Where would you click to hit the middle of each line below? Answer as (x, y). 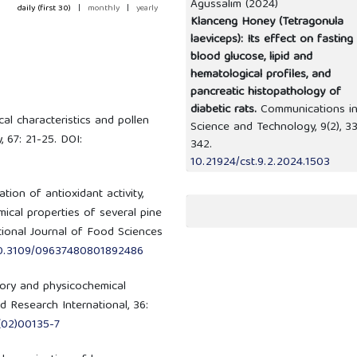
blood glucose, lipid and (251, 58)
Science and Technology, (255, 128)
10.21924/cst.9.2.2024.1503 (260, 163)
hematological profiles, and (261, 75)
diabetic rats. (226, 110)
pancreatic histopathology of (266, 93)
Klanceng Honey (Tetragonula (267, 23)
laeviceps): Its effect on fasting (272, 40)
